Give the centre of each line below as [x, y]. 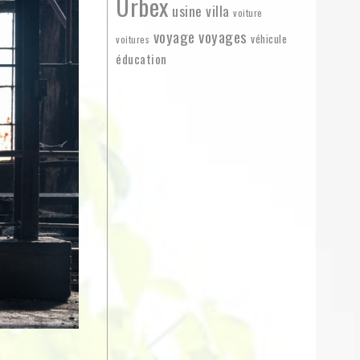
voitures [133, 39]
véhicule [269, 39]
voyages [223, 37]
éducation [141, 59]
